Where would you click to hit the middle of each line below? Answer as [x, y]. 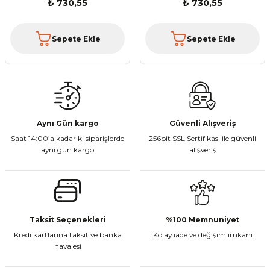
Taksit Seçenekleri [67, 220]
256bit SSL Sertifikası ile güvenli [202, 139]
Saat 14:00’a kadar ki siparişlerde [67, 139]
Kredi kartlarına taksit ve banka [67, 235]
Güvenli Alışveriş [202, 124]
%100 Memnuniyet [202, 220]
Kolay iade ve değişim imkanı [202, 235]
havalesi [67, 246]
